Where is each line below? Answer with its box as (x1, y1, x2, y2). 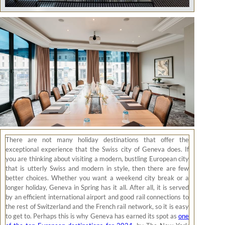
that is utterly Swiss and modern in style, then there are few (6, 164, 189, 172)
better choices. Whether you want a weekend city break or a (6, 173, 189, 182)
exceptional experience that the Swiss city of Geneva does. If (6, 145, 189, 153)
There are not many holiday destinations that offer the (6, 135, 189, 144)
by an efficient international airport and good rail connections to (6, 192, 189, 201)
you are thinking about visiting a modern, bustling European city (6, 154, 189, 163)
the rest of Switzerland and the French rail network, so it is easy (6, 202, 189, 210)
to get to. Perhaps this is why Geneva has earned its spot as (6, 211, 178, 220)
